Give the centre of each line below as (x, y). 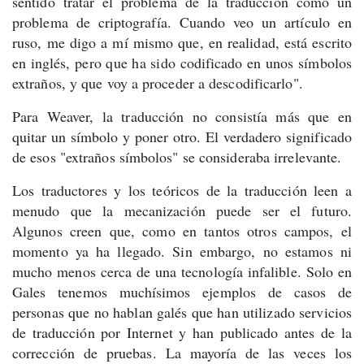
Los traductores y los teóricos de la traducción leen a (182, 190)
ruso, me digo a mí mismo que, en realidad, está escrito (182, 42)
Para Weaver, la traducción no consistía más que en (182, 116)
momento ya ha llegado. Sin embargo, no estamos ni (182, 251)
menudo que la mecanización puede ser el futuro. (182, 210)
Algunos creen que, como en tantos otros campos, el (182, 231)
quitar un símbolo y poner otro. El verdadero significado (182, 136)
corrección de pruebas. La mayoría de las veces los (182, 353)
